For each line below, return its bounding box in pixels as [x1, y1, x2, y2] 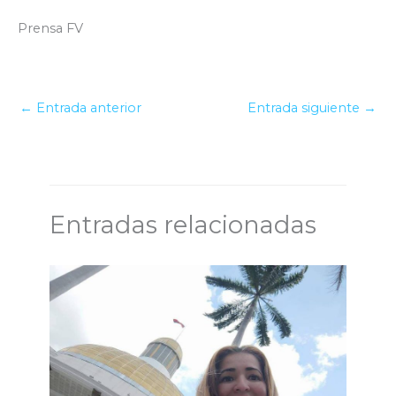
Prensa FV [18, 19, 83, 36]
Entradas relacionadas [49, 209, 317, 240]
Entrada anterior [33, 100, 141, 117]
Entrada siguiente [247, 100, 363, 117]
